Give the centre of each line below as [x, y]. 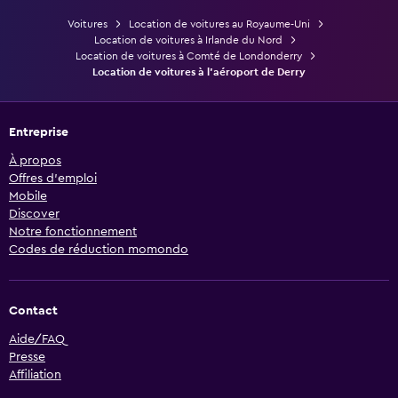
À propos [35, 161]
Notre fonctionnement [73, 232]
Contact [33, 311]
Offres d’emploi [53, 179]
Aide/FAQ [37, 340]
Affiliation [35, 375]
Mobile [28, 197]
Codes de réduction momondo [99, 250]
